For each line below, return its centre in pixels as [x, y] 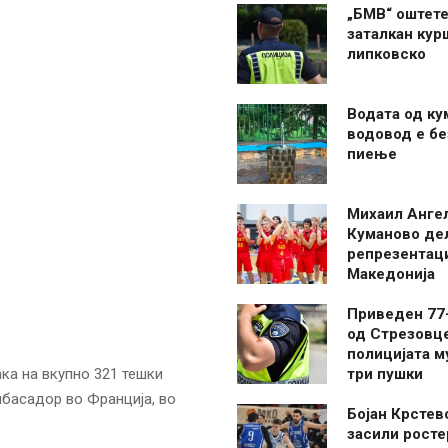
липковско [386, 54]
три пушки [385, 374]
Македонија [391, 274]
